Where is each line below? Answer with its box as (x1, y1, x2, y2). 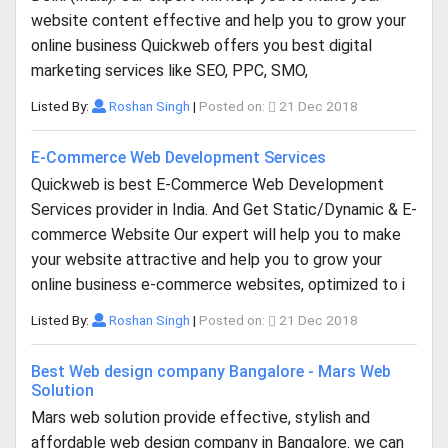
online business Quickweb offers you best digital (31, 36, 372, 55)
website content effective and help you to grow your (31, 11, 406, 30)
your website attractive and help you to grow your (31, 250, 382, 269)
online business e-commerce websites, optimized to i (31, 275, 405, 294)
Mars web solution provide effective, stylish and (31, 408, 370, 427)
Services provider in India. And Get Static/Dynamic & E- (31, 200, 417, 219)
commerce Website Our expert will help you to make (31, 225, 401, 244)
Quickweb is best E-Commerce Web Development (31, 175, 384, 194)
